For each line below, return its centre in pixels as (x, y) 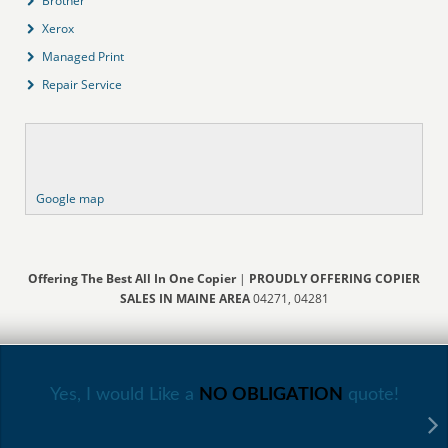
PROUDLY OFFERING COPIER (334, 278)
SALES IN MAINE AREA (186, 298)
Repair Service (82, 84)
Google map (70, 198)
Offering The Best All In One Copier (132, 278)
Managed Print (83, 56)
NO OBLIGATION (270, 394)
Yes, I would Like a (124, 394)
